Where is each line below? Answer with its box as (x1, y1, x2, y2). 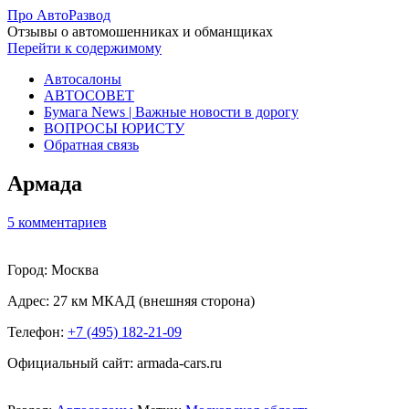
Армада (7, 171, 82, 195)
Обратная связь (44, 137, 139, 152)
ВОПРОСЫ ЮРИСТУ (44, 121, 184, 136)
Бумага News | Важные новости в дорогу (44, 104, 299, 120)
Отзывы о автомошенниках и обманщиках (7, 24, 273, 39)
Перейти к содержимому (7, 40, 162, 56)
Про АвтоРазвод (7, 7, 110, 23)
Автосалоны (44, 71, 121, 87)
